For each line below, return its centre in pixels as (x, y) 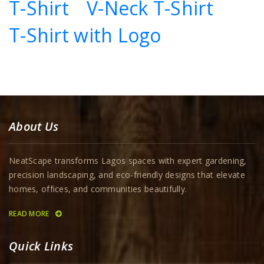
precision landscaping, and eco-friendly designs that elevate (127, 175)
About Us (34, 127)
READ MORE (30, 214)
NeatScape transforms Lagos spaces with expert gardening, (128, 161)
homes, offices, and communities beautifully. (98, 189)
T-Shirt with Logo (85, 35)
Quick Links (41, 246)
